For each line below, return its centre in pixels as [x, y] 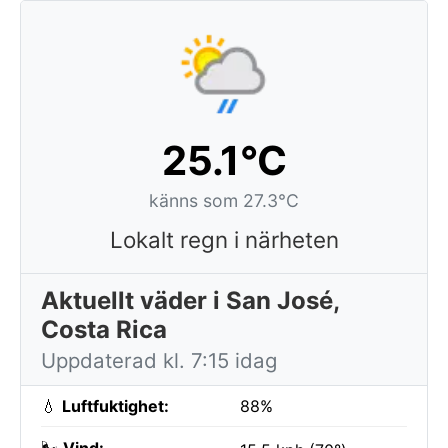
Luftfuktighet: [115, 406]
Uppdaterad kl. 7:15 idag [159, 360]
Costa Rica [104, 329]
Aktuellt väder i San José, [190, 300]
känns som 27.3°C [224, 200]
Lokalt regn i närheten [224, 239]
